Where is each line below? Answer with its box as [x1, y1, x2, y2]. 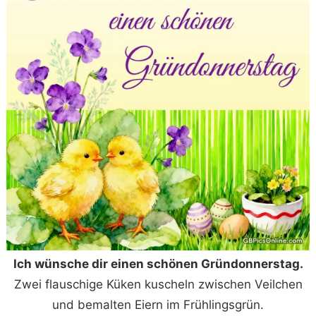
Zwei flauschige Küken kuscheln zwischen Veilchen [13, 277, 303, 292]
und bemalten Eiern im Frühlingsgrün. [52, 298, 264, 312]
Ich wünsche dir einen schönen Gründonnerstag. [13, 257, 303, 272]
